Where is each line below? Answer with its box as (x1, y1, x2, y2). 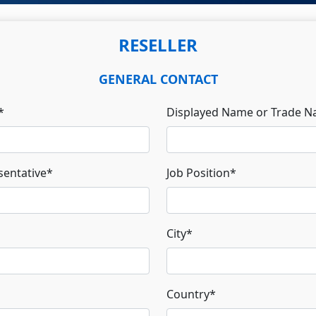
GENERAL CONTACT (98, 70, 218, 87)
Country (166, 286, 209, 302)
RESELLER (119, 32, 197, 56)
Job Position (166, 164, 230, 181)
